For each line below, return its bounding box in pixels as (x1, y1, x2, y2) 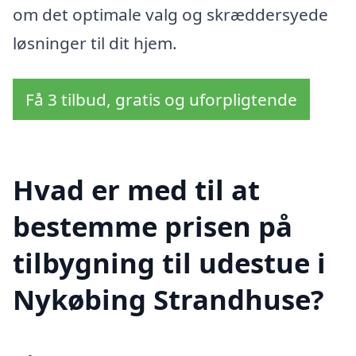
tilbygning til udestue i (13, 243, 326, 281)
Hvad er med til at (13, 170, 260, 208)
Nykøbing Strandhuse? (13, 280, 324, 318)
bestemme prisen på (13, 207, 292, 245)
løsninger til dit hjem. (13, 31, 177, 54)
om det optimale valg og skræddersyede (13, 2, 328, 25)
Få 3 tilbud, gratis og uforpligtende (25, 88, 297, 111)
